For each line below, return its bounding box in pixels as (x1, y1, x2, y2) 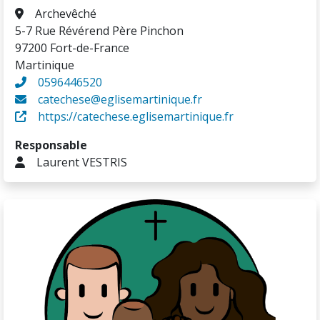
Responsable (15, 137, 87, 154)
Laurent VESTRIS (36, 154, 127, 171)
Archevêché (35, 6, 96, 22)
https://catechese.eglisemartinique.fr (38, 109, 234, 125)
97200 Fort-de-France (15, 40, 129, 56)
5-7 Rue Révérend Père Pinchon (15, 23, 184, 39)
